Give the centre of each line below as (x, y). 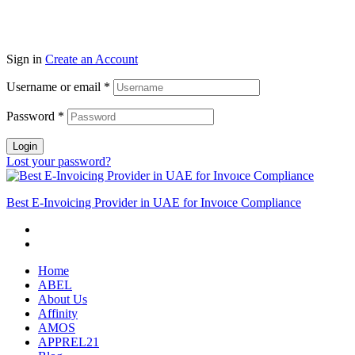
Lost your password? (59, 162)
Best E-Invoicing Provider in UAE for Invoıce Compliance (154, 203)
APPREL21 (69, 342)
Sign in (24, 59)
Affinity (58, 314)
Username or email (55, 87)
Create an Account (92, 59)
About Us (63, 300)
